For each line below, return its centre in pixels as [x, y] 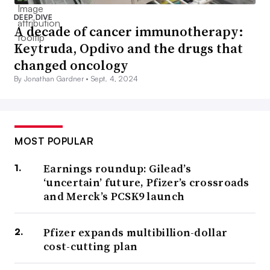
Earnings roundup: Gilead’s [117, 168]
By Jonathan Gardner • [53, 78]
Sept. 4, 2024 [115, 78]
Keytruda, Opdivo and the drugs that [128, 48]
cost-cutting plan [91, 246]
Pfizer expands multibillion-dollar [136, 232]
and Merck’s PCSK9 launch [114, 196]
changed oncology [71, 65]
